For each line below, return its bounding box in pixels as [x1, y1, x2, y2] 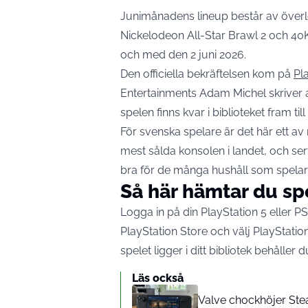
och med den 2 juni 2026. [120, 48, 246, 62]
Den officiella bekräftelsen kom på [120, 67, 294, 81]
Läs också [132, 272, 184, 285]
